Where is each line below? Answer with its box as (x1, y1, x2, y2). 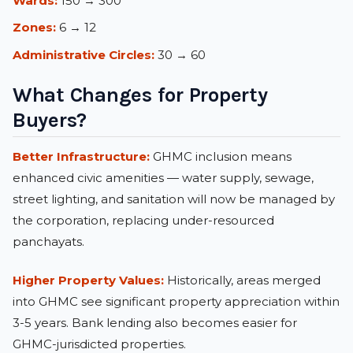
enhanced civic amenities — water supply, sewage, (13, 169, 314, 185)
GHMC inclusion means (150, 148, 292, 164)
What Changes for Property (13, 83, 268, 108)
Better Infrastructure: (13, 148, 150, 164)
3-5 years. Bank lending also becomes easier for (13, 315, 297, 331)
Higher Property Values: (13, 273, 164, 288)
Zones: (13, 20, 56, 35)
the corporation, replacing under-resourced (13, 212, 274, 228)
